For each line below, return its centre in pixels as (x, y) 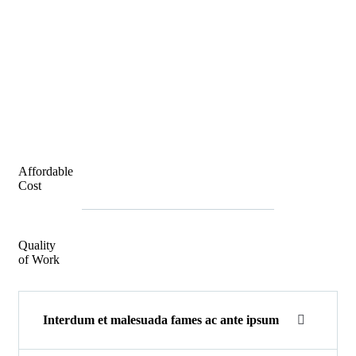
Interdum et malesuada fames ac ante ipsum (161, 319)
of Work (39, 259)
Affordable (46, 171)
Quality (37, 245)
